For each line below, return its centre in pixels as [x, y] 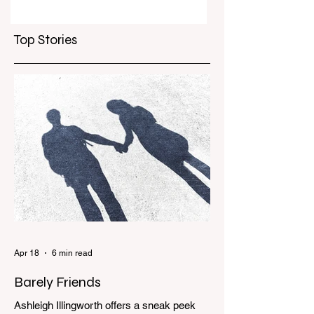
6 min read [72, 253]
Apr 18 [27, 253]
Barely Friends [57, 282]
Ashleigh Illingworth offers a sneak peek [105, 305]
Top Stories [46, 40]
